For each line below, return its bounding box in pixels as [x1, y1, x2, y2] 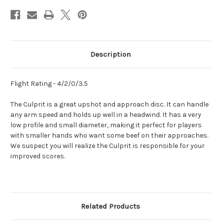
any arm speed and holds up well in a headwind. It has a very [10, 110, 201, 119]
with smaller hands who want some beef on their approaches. [10, 131, 208, 140]
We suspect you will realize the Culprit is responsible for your [10, 142, 205, 150]
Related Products [81, 202, 140, 211]
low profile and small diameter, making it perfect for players [10, 121, 202, 130]
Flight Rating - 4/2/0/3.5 [10, 79, 88, 88]
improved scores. [10, 152, 65, 161]
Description [90, 50, 131, 59]
